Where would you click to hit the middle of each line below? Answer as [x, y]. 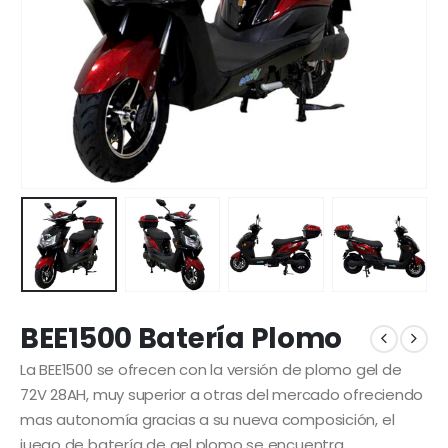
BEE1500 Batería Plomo [181, 339]
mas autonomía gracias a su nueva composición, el [207, 420]
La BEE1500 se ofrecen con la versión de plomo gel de [211, 370]
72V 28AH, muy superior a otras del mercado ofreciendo [222, 395]
